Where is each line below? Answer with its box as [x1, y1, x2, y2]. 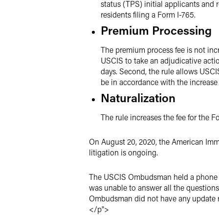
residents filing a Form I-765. [101, 9, 196, 20]
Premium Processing [101, 22, 212, 38]
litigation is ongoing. [89, 147, 158, 157]
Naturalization [101, 90, 175, 105]
